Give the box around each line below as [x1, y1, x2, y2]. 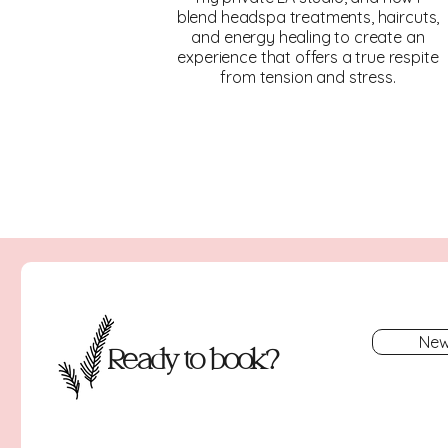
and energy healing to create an [191, 27, 425, 47]
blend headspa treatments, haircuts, [176, 7, 440, 27]
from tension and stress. [220, 67, 396, 87]
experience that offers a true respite [177, 47, 439, 67]
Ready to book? [108, 344, 279, 376]
